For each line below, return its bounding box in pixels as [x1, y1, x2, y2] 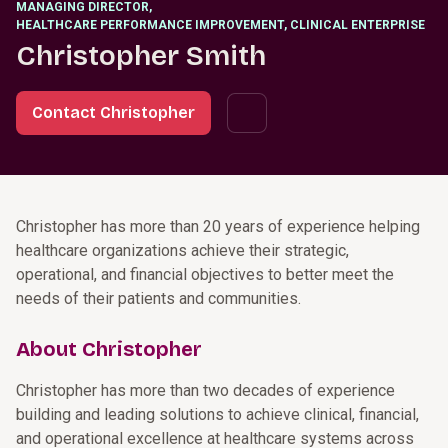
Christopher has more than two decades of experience [16, 381, 395, 400]
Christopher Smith [16, 39, 266, 73]
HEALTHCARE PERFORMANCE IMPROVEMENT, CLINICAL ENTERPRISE [16, 18, 425, 32]
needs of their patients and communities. [16, 289, 301, 308]
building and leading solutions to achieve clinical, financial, [16, 405, 419, 424]
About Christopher [16, 337, 202, 361]
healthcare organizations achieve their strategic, [16, 241, 349, 260]
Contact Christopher [32, 103, 195, 122]
